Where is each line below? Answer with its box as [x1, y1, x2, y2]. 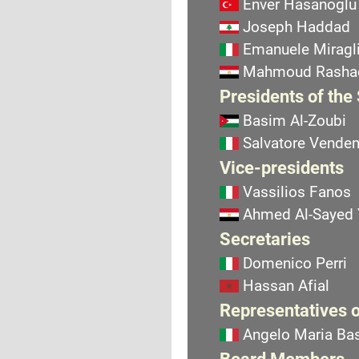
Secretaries [220, 228, 310, 249]
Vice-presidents [220, 157, 344, 178]
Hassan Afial [243, 276, 329, 295]
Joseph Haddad [243, 18, 350, 36]
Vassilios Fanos [243, 183, 351, 201]
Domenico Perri [243, 254, 347, 272]
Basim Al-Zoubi [243, 111, 346, 130]
